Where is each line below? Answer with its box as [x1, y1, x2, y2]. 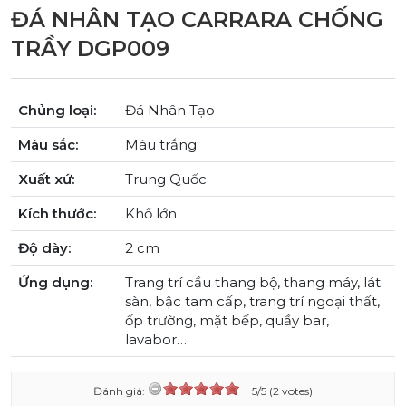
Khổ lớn [125, 204, 177, 222]
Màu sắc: [18, 135, 78, 153]
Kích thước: [18, 204, 96, 222]
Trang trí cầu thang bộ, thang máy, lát [125, 273, 381, 291]
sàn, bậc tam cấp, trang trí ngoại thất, [125, 292, 380, 310]
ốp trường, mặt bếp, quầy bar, [125, 311, 329, 329]
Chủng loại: [18, 101, 96, 119]
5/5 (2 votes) [252, 383, 313, 398]
